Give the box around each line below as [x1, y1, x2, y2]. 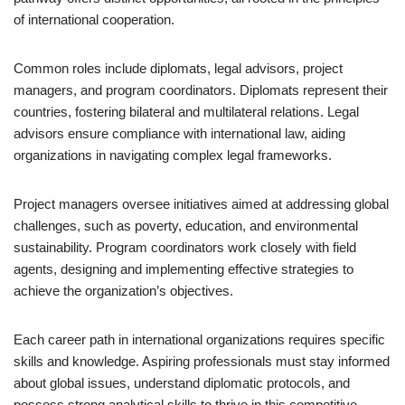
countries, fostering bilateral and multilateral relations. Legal [14, 104, 359, 119]
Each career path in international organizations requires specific [14, 332, 385, 347]
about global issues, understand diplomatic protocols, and [14, 375, 350, 391]
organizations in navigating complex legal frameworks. [14, 147, 332, 163]
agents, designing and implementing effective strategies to [14, 261, 353, 277]
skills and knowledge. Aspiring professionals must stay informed [14, 353, 390, 369]
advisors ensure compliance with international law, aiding [14, 126, 345, 141]
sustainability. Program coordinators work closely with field [14, 240, 356, 255]
